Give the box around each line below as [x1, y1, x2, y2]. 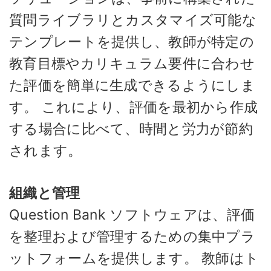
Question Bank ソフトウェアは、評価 [9, 206, 255, 223]
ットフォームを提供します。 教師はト [9, 250, 260, 267]
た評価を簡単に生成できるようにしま [9, 76, 256, 94]
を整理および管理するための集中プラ [9, 228, 256, 245]
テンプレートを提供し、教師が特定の [9, 33, 255, 50]
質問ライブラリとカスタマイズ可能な [9, 11, 257, 28]
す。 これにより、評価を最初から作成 [9, 98, 258, 116]
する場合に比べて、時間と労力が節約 [9, 120, 253, 137]
